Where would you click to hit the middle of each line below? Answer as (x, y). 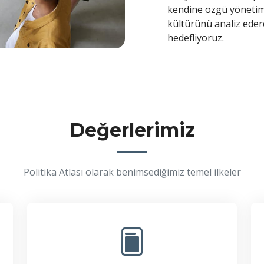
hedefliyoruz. (196, 37)
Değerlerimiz (132, 130)
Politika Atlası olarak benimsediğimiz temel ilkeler (132, 172)
